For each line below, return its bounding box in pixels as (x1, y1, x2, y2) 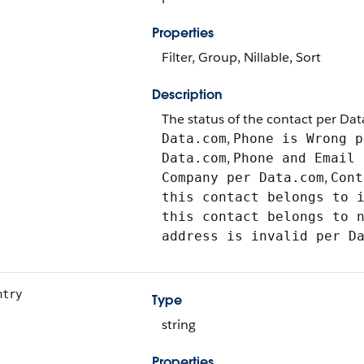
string (162, 316, 196, 333)
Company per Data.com (162, 170, 324, 185)
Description (152, 86, 223, 103)
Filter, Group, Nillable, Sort (162, 49, 321, 66)
